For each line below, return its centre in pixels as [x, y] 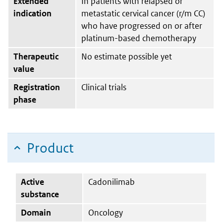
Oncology [106, 212]
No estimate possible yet [127, 56]
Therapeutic [36, 56]
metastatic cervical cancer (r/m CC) [143, 13]
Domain [36, 212]
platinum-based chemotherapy [139, 38]
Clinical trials [104, 87]
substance [40, 194]
